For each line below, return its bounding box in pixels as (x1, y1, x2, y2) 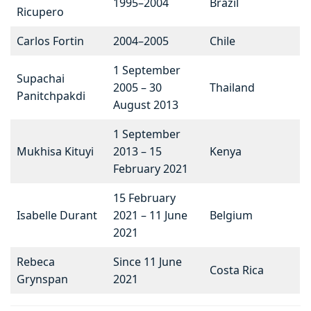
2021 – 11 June (113, 208, 187, 224)
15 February (113, 190, 176, 206)
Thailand (210, 80, 255, 96)
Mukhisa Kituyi (17, 144, 94, 160)
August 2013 (113, 97, 178, 113)
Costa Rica (210, 262, 264, 278)
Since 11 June (113, 254, 182, 270)
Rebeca (17, 254, 55, 270)
